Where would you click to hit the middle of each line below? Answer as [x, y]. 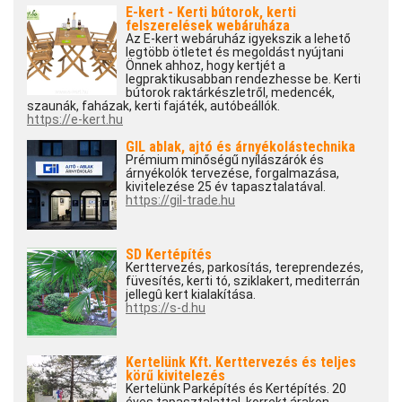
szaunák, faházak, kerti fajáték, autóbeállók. [153, 106]
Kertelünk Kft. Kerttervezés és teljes [241, 363]
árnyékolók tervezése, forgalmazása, [232, 174]
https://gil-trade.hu [180, 201]
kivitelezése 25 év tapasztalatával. [226, 187]
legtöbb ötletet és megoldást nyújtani [235, 52]
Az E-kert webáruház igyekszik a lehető [238, 39]
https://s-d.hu [166, 308]
